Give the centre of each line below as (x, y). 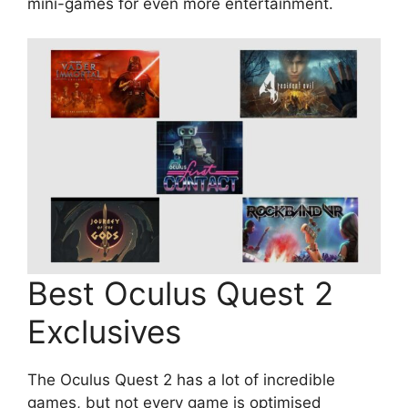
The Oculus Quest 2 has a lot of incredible (181, 379)
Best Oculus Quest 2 (180, 293)
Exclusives (104, 331)
